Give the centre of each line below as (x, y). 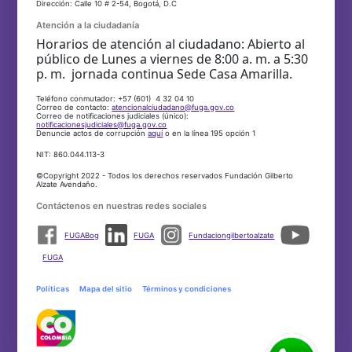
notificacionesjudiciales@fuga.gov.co (102, 124)
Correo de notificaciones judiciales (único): (113, 115)
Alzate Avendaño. (67, 184)
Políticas (53, 288)
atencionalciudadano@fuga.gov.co (173, 107)
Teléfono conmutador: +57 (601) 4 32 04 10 (115, 98)
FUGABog (82, 236)
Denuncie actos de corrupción (92, 133)
